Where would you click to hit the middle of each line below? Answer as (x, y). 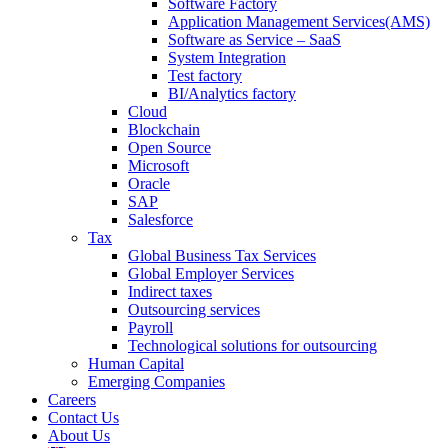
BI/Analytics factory (232, 93)
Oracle (149, 183)
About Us (79, 435)
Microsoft (158, 165)
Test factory (205, 75)
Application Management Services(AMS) (299, 21)
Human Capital (136, 363)
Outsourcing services (194, 309)
